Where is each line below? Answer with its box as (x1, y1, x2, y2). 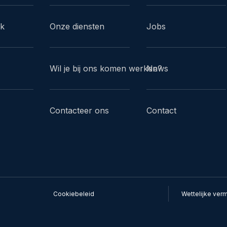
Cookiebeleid (53, 190, 94, 198)
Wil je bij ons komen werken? (50, 63, 163, 73)
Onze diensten (50, 21, 105, 31)
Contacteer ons (50, 105, 109, 116)
